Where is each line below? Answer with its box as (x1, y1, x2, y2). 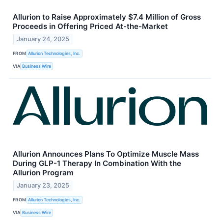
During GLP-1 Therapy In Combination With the (13, 158, 181, 168)
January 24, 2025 (17, 35, 70, 43)
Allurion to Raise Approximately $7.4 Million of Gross (13, 12, 201, 22)
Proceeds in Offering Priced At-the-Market (13, 21, 168, 31)
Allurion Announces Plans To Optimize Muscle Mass (13, 149, 199, 159)
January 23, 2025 (17, 181, 70, 189)
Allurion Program (13, 167, 74, 177)
